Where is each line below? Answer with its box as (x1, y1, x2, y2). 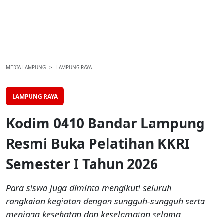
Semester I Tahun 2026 (6, 155, 158, 173)
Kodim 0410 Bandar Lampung (6, 114, 205, 133)
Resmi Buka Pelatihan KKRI (6, 134, 190, 153)
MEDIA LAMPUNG (6, 64, 46, 71)
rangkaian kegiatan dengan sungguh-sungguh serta (6, 195, 205, 207)
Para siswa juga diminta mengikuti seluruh (6, 182, 171, 194)
